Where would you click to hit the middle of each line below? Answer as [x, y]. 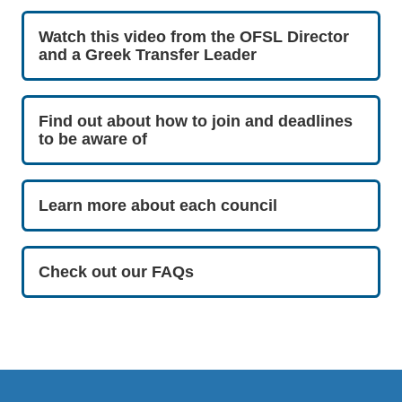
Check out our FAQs [116, 271]
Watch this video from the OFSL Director [194, 36]
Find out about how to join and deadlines [196, 121]
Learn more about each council [158, 205]
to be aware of [93, 139]
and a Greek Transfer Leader [148, 54]
